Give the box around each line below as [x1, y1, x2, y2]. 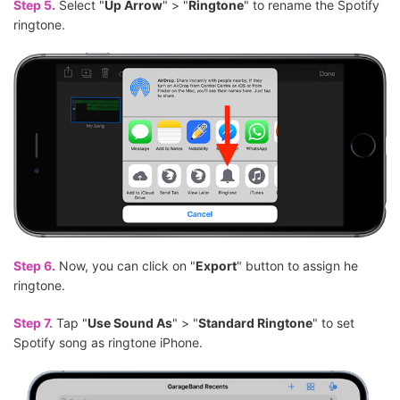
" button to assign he [237, 257, 358, 273]
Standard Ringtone [198, 314, 312, 330]
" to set [312, 314, 354, 330]
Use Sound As [87, 314, 172, 330]
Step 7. [13, 314, 53, 330]
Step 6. [13, 257, 55, 273]
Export [196, 257, 237, 273]
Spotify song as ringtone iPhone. [13, 334, 203, 350]
